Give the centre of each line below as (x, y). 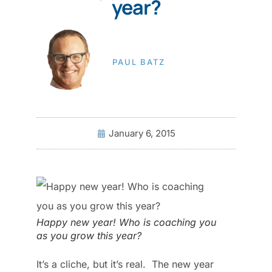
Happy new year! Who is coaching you (126, 223)
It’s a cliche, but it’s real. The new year (125, 264)
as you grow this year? (89, 236)
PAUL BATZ (139, 62)
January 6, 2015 (142, 134)
